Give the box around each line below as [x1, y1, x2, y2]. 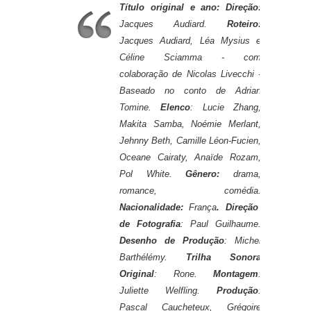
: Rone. [154, 268, 213, 279]
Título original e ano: [119, 1, 226, 12]
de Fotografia [119, 218, 180, 229]
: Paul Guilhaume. [180, 218, 261, 229]
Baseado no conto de [119, 85, 235, 96]
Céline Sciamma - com [119, 51, 261, 62]
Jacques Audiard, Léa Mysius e [119, 35, 261, 46]
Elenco [160, 101, 191, 112]
